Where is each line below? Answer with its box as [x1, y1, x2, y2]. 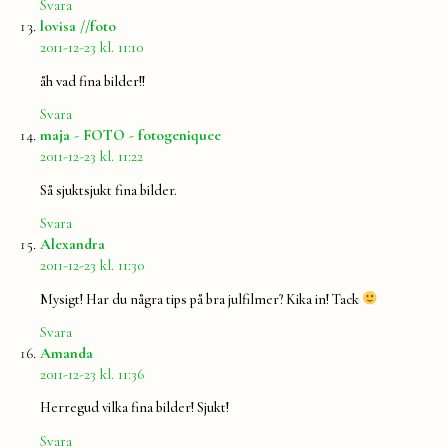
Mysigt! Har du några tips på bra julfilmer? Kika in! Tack [40, 290, 362, 308]
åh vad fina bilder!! [40, 72, 145, 90]
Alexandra [40, 235, 105, 254]
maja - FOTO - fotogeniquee [40, 126, 221, 145]
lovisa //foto [40, 17, 116, 36]
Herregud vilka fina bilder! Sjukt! [40, 399, 229, 417]
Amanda [40, 343, 93, 362]
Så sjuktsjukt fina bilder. [40, 181, 177, 199]
